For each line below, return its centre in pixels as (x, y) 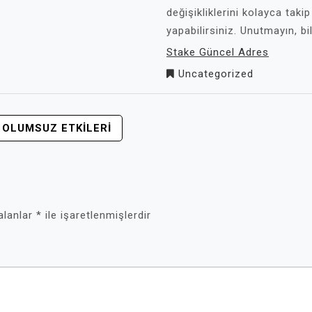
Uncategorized (216, 74)
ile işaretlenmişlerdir (96, 215)
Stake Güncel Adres (218, 52)
